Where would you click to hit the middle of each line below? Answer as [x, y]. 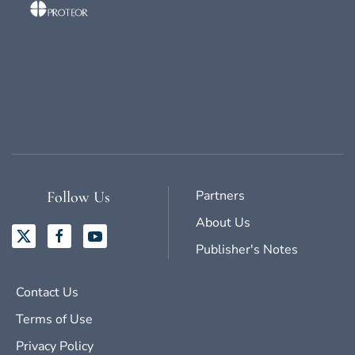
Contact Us [47, 293]
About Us [223, 223]
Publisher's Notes [247, 250]
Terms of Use [54, 320]
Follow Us [78, 198]
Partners [220, 196]
